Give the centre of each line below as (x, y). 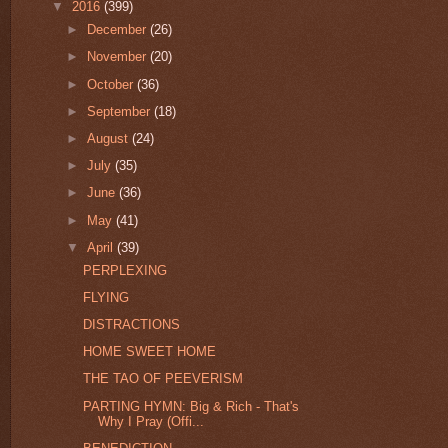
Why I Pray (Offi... (151, 421)
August (110, 138)
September (121, 111)
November (119, 57)
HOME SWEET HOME (150, 352)
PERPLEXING (125, 270)
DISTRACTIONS (132, 324)
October (112, 84)
